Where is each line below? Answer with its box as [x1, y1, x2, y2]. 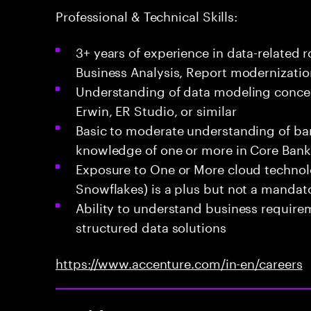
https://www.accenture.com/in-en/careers [56, 252, 303, 271]
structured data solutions [76, 216, 226, 235]
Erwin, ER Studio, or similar [76, 99, 237, 119]
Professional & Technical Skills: [56, 5, 238, 24]
